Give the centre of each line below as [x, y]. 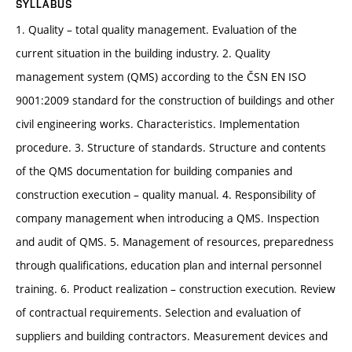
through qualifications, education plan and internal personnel [169, 266]
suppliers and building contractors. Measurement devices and [172, 336]
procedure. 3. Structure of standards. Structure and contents [171, 148]
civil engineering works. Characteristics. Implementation [158, 124]
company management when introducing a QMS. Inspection [167, 218]
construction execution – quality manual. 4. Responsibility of [166, 195]
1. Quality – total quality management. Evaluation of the [156, 30]
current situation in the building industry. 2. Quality [143, 53]
